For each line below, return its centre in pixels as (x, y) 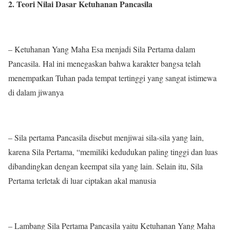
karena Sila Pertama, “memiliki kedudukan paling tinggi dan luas (113, 151)
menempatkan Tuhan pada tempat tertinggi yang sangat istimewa (112, 78)
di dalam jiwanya (36, 92)
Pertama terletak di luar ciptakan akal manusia (82, 180)
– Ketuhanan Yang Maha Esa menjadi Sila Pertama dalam (102, 49)
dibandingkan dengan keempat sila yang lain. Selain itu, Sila (106, 166)
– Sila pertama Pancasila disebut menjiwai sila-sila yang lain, (106, 137)
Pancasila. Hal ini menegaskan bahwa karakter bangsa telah (104, 63)
